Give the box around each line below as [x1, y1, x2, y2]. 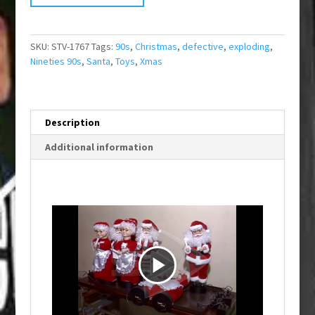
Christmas [134, 40, 177, 53]
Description [44, 116, 100, 129]
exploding [228, 40, 270, 53]
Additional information [44, 141, 153, 154]
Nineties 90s [30, 55, 82, 68]
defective [181, 40, 224, 53]
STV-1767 [51, 40, 89, 53]
